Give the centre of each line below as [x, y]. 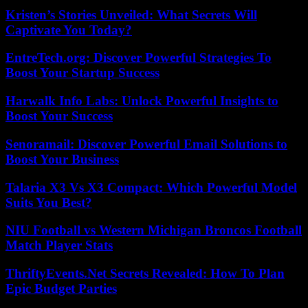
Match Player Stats [59, 245]
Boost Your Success [59, 116]
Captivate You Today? [69, 30]
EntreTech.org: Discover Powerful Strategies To [139, 58]
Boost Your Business [62, 159]
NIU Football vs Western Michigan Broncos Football [154, 230]
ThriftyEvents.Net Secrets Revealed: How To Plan [145, 273]
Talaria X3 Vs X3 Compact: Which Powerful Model [151, 187]
